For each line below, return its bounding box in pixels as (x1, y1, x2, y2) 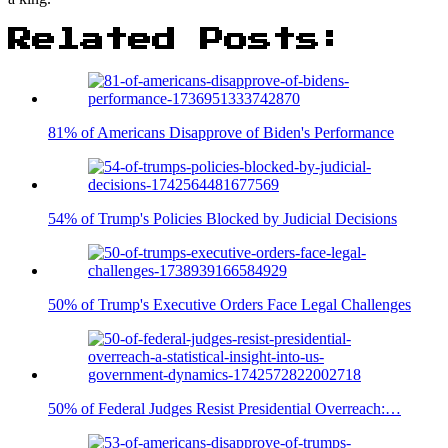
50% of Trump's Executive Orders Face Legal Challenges (48, 295, 411, 313)
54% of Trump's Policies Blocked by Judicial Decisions (48, 209, 397, 227)
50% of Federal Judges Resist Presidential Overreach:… (48, 399, 401, 417)
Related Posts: (8, 27, 344, 52)
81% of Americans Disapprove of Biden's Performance (48, 123, 394, 141)
